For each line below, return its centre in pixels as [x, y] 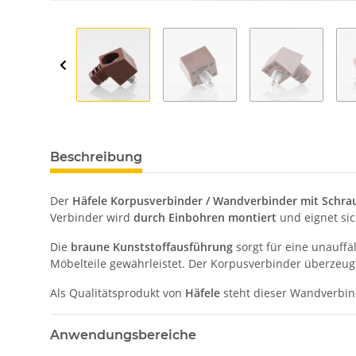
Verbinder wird [92, 218]
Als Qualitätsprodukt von [118, 293]
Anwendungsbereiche [123, 335]
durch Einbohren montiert [205, 218]
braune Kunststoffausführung [152, 247]
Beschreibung [96, 157]
